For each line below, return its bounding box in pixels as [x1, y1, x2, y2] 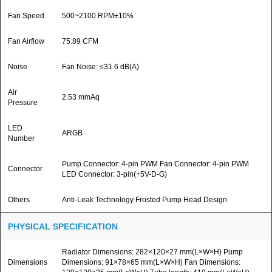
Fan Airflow [8, 37, 44, 46]
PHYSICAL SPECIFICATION [8, 222, 118, 231]
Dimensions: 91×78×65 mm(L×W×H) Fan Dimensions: [62, 258, 240, 267]
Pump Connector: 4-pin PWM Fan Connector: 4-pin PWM [62, 160, 249, 168]
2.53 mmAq [62, 93, 100, 101]
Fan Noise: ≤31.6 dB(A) [62, 63, 139, 71]
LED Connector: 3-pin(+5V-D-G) [62, 170, 167, 178]
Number [8, 134, 35, 143]
